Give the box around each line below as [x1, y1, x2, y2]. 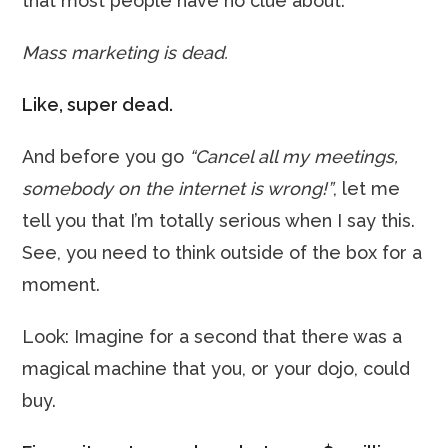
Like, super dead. [22, 94, 174, 115]
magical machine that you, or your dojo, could [22, 358, 411, 379]
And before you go [22, 146, 190, 167]
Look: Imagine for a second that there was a [22, 326, 403, 347]
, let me [333, 178, 401, 199]
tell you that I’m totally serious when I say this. [22, 210, 416, 231]
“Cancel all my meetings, [189, 146, 399, 167]
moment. [22, 274, 101, 295]
